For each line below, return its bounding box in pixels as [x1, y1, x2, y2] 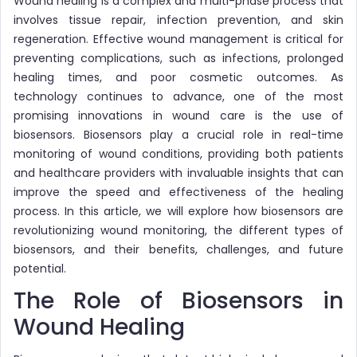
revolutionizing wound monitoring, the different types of [14, 222, 343, 238]
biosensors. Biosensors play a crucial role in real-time [14, 126, 343, 143]
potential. [14, 260, 66, 277]
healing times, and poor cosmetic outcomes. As [14, 69, 343, 85]
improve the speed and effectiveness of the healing [14, 183, 343, 200]
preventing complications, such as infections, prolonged [14, 49, 343, 66]
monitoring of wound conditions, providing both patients [14, 145, 343, 162]
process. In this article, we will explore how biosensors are [14, 202, 343, 219]
